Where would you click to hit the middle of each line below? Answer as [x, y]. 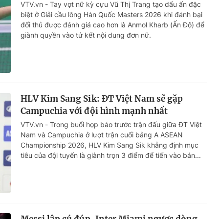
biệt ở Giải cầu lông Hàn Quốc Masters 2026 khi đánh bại [111, 15]
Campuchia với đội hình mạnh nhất [94, 111]
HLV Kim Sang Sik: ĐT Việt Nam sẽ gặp [102, 99]
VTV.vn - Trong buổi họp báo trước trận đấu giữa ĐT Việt [111, 125]
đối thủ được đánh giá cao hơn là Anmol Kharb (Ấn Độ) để [112, 25]
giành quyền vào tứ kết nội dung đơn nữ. [86, 35]
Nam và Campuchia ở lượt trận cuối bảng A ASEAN [102, 135]
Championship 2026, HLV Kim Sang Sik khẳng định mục [109, 145]
